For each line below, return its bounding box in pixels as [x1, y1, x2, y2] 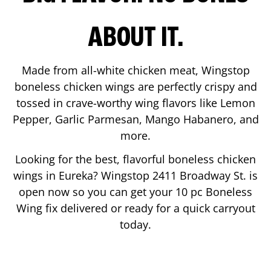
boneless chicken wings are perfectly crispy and [14, 79, 257, 94]
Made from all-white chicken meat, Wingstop [21, 62, 250, 77]
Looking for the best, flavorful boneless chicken [15, 151, 256, 166]
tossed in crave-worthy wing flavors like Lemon [16, 95, 255, 110]
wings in [13, 168, 59, 183]
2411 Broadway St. [152, 168, 246, 183]
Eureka [59, 168, 93, 183]
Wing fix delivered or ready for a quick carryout [16, 200, 255, 215]
